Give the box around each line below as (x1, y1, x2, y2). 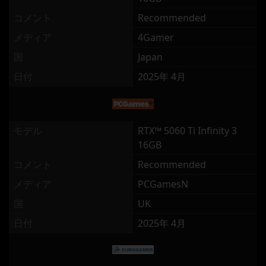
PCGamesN (138, 178, 188, 191)
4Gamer (138, 31, 174, 44)
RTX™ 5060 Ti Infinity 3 (138, 124, 237, 137)
